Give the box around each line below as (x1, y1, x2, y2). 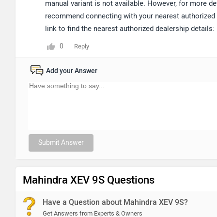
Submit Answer (38, 139, 84, 147)
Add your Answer (46, 67, 97, 75)
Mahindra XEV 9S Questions (23, 173, 155, 186)
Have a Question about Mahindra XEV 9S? (43, 198, 188, 207)
